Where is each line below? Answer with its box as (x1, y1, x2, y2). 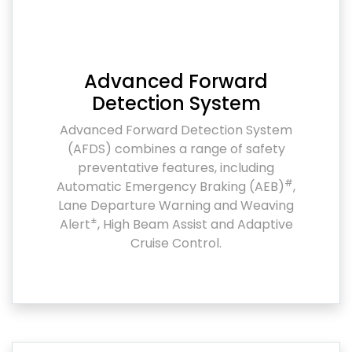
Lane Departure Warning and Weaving (58, 196, 294, 214)
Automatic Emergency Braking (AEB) (57, 177, 284, 196)
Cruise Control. (130, 233, 222, 252)
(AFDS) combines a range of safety (67, 139, 285, 158)
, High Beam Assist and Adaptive (97, 214, 293, 233)
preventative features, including (78, 158, 274, 177)
